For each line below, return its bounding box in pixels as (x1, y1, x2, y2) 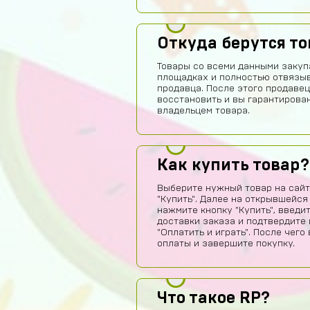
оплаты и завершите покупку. (157, 239, 295, 248)
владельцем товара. (157, 106, 250, 116)
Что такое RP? (157, 290, 270, 307)
